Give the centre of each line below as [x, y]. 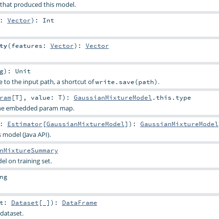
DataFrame [79, 202]
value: [44, 98]
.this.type [171, 98]
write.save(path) [126, 81]
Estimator [25, 124]
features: [31, 45]
